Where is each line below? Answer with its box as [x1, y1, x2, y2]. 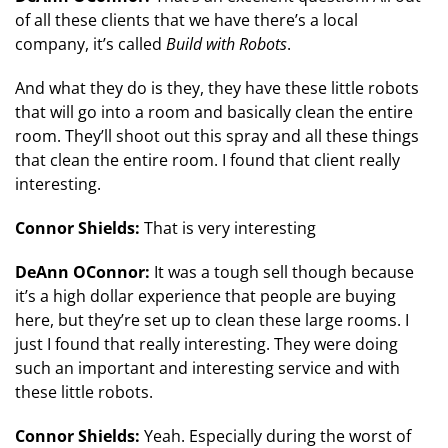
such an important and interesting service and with [15, 357, 400, 380]
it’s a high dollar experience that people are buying [15, 285, 396, 308]
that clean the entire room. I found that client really [15, 149, 400, 172]
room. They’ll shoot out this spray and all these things [15, 125, 419, 148]
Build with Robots [166, 33, 287, 56]
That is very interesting [144, 217, 316, 240]
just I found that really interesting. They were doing [15, 333, 398, 356]
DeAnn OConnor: [15, 261, 150, 284]
